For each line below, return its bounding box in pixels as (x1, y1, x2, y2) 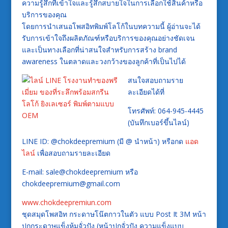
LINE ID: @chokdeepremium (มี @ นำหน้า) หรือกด (21, 136, 185, 146)
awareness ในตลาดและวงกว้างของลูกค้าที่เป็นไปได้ (21, 56, 186, 66)
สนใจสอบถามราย (127, 75, 183, 85)
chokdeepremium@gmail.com (21, 178, 120, 188)
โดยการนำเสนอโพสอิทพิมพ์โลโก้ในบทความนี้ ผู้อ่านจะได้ (21, 21, 201, 31)
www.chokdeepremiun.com (21, 197, 111, 207)
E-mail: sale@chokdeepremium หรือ (21, 166, 138, 177)
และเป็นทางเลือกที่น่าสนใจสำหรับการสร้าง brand (21, 44, 177, 54)
